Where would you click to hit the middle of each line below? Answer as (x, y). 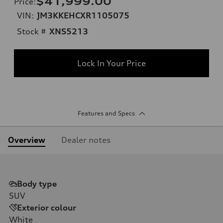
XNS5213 (69, 32)
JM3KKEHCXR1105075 (83, 16)
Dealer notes (86, 140)
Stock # (32, 32)
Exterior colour (47, 208)
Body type (37, 184)
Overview (27, 140)
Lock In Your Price (111, 63)
